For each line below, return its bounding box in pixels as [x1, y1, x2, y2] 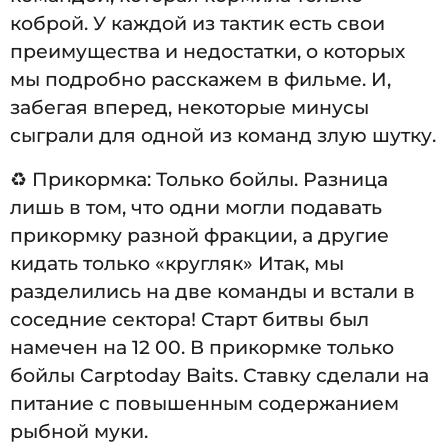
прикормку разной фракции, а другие [10, 224, 389, 248]
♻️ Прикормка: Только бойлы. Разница [10, 168, 388, 192]
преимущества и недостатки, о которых [10, 40, 405, 64]
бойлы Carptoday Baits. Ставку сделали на [10, 364, 429, 388]
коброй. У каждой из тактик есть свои [10, 12, 385, 36]
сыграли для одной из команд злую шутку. [10, 124, 436, 148]
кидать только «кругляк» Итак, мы [10, 252, 344, 276]
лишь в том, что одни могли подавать [10, 196, 382, 220]
